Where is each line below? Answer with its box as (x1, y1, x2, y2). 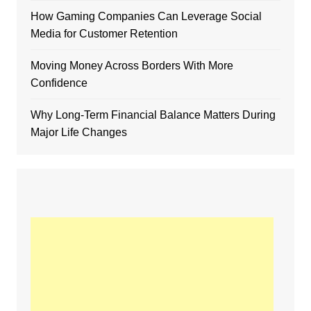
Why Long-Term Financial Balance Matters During (30, 108, 276, 121)
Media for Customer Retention (30, 27, 178, 40)
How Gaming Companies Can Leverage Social (30, 10, 262, 22)
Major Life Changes (30, 126, 127, 138)
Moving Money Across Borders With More (30, 59, 233, 72)
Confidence (30, 76, 87, 89)
